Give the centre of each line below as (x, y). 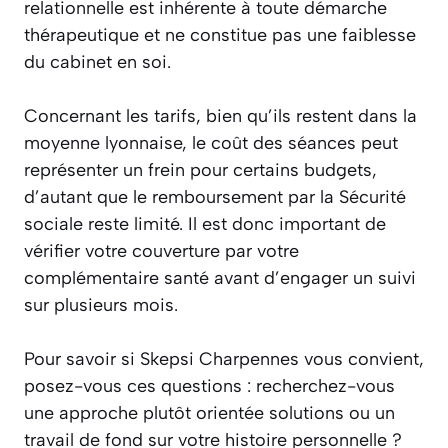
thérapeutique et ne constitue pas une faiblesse (220, 35)
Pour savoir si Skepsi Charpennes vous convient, (224, 359)
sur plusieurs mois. (101, 305)
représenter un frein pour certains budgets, (200, 170)
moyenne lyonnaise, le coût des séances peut (211, 143)
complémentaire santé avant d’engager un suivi (220, 278)
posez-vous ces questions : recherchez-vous (209, 386)
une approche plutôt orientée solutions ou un (209, 413)
